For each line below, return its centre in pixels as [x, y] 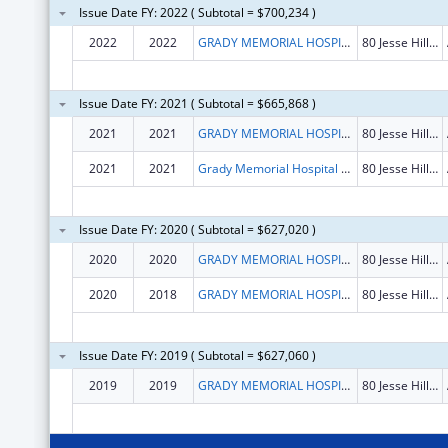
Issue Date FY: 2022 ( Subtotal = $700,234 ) [197, 12]
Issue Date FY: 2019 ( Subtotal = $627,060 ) [197, 355]
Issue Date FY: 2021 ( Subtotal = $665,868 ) [197, 103]
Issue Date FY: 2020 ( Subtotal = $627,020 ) [197, 229]
